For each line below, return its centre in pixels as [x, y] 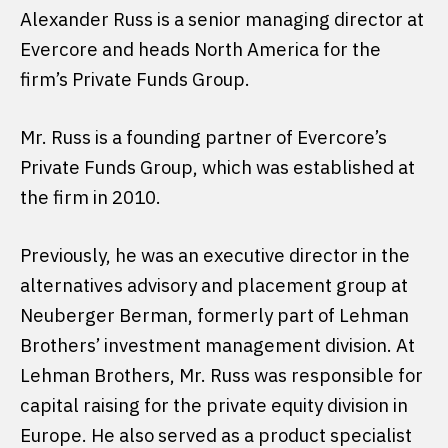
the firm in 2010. [90, 196]
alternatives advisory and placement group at [214, 284]
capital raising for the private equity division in [214, 404]
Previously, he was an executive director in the [215, 254]
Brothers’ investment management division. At [217, 344]
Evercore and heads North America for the [200, 48]
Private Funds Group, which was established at [217, 166]
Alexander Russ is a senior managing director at [222, 18]
